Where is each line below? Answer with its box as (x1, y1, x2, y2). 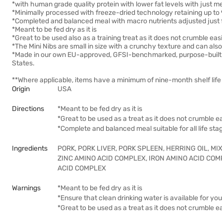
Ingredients (12, 144, 48, 153)
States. (12, 59, 35, 67)
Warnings (12, 184, 41, 192)
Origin (12, 85, 30, 93)
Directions (12, 105, 44, 113)
